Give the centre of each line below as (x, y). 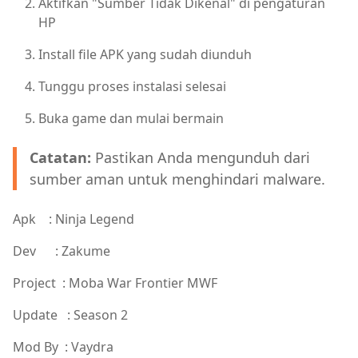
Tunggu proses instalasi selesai (132, 86)
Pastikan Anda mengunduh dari (201, 157)
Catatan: (60, 157)
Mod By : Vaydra (63, 347)
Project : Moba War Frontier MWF (115, 283)
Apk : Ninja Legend (75, 219)
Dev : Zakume (62, 251)
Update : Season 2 (72, 315)
